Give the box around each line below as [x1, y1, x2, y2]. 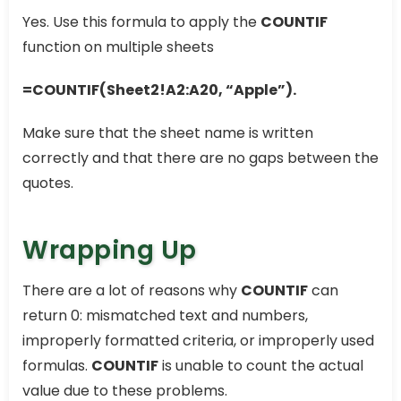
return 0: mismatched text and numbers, [22, 304, 308, 326]
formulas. [22, 354, 91, 376]
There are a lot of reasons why [22, 279, 241, 301]
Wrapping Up [22, 232, 197, 268]
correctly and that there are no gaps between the [22, 147, 379, 168]
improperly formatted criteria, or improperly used [22, 329, 374, 351]
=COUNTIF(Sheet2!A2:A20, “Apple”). [22, 79, 296, 100]
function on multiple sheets [22, 36, 214, 57]
